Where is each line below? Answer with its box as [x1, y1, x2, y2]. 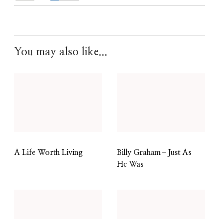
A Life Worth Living [14, 149, 83, 157]
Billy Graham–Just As [117, 149, 192, 157]
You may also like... [14, 46, 108, 58]
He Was [117, 160, 144, 169]
